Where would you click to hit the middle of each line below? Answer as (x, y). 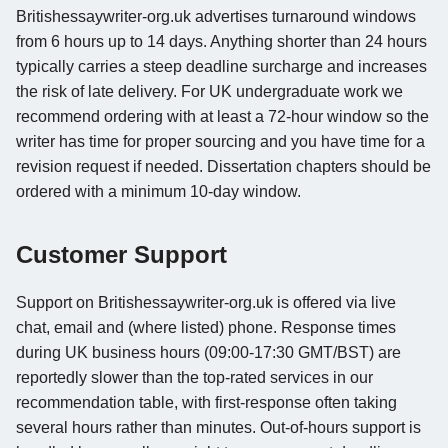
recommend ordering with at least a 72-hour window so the (222, 116)
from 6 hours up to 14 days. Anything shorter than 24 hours (221, 41)
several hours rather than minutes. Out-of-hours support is (218, 427)
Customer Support (121, 254)
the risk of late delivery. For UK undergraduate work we (209, 91)
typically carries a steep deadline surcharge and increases (221, 66)
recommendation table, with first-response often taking (206, 402)
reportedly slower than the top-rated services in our (194, 377)
